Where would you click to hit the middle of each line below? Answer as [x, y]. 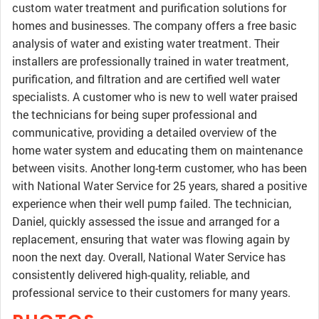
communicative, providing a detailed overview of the [144, 132]
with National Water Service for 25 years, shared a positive [159, 185]
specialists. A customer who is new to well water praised [155, 96]
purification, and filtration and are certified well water [146, 79]
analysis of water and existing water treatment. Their [146, 43]
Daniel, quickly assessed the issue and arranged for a [146, 221]
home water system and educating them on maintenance [157, 150]
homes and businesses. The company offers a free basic [155, 25]
